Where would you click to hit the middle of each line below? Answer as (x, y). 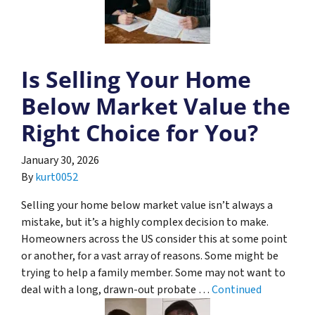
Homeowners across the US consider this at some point (154, 239)
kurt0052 (57, 177)
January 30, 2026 (60, 160)
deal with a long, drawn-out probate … (116, 289)
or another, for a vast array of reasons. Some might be (150, 256)
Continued (237, 289)
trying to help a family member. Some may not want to (153, 272)
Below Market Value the (156, 105)
